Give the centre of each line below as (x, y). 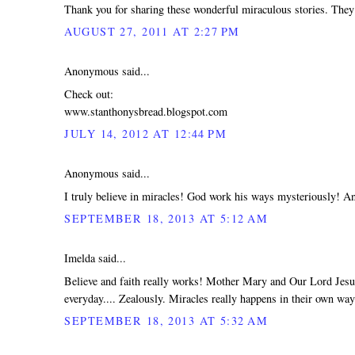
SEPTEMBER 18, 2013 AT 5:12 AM (166, 218)
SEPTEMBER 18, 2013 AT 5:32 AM (166, 320)
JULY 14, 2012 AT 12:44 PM (146, 134)
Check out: (89, 94)
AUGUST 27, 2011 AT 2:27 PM (152, 32)
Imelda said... (95, 258)
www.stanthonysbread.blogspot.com (146, 111)
